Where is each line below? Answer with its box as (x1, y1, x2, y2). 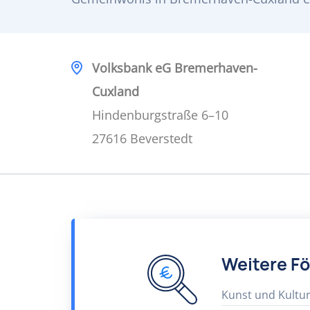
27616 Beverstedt (92, 130, 192, 147)
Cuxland (92, 83, 139, 100)
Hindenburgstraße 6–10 (92, 107, 228, 123)
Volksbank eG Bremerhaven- (92, 60, 257, 76)
